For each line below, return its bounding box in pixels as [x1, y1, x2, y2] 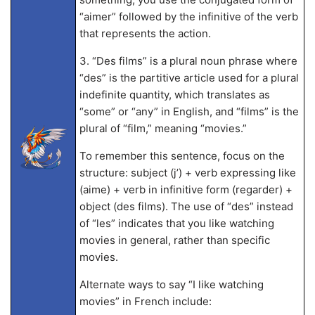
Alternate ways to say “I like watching [79, 278, 264, 291]
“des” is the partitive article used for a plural [79, 71, 299, 84]
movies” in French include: [79, 295, 212, 308]
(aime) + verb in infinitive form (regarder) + [79, 183, 292, 196]
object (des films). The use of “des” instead [79, 200, 293, 213]
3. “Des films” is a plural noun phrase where [79, 54, 297, 67]
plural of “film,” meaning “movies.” [79, 122, 247, 135]
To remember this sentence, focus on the [79, 149, 285, 162]
